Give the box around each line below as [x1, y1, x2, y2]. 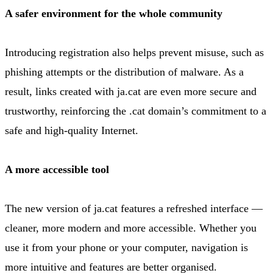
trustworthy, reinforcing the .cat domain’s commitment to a [5, 105, 266, 118]
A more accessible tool [5, 163, 109, 176]
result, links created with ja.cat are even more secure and [5, 85, 257, 98]
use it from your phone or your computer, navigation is [5, 241, 248, 254]
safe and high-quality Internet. [5, 124, 138, 137]
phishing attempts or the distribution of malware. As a [5, 66, 244, 79]
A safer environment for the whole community [5, 7, 222, 20]
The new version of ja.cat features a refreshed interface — [5, 202, 263, 215]
